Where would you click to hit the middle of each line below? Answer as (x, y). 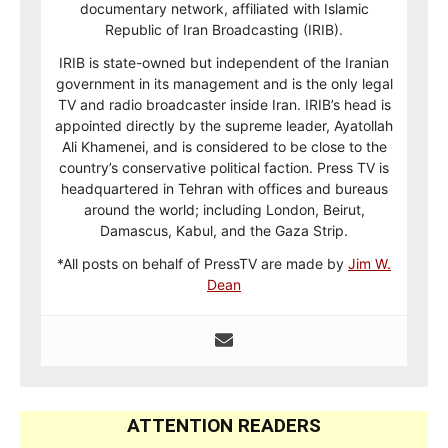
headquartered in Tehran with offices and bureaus (224, 189)
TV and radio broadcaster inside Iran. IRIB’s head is (224, 105)
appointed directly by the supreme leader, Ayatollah (224, 126)
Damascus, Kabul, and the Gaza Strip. (224, 231)
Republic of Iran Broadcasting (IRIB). (224, 30)
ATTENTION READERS (224, 426)
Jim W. (369, 264)
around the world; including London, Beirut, (224, 210)
